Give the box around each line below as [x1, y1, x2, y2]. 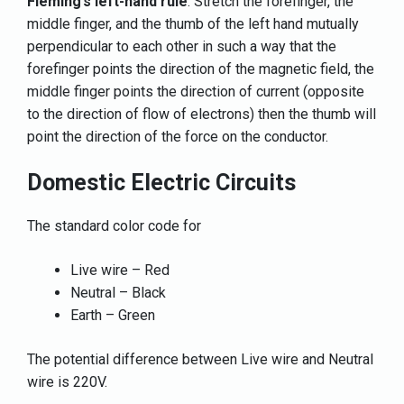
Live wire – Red [70, 261, 170, 279]
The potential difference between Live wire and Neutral [27, 350, 373, 368]
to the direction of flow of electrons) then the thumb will [27, 105, 376, 123]
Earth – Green [70, 306, 155, 324]
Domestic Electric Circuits [27, 169, 296, 196]
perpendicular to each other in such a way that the [27, 37, 336, 55]
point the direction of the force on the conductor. [27, 127, 328, 145]
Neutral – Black [70, 283, 166, 301]
